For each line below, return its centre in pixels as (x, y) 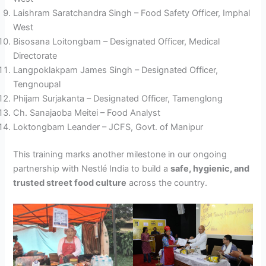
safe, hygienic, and (210, 169)
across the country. (167, 183)
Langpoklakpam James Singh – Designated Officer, (116, 70)
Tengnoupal (37, 85)
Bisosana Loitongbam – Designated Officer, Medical (117, 42)
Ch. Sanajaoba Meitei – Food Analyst (87, 113)
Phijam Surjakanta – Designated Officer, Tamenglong (118, 99)
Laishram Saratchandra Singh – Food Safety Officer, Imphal (132, 13)
